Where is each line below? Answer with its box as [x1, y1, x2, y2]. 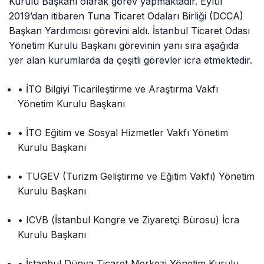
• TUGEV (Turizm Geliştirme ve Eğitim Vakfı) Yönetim [18, 170, 255, 183]
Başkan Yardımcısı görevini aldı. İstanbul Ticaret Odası [9, 25, 250, 37]
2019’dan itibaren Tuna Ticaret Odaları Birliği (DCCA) [9, 10, 244, 22]
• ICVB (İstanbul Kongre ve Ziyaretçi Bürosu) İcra [18, 214, 240, 226]
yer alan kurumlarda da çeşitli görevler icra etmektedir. [9, 54, 253, 67]
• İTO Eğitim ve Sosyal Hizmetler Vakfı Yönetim [18, 127, 229, 139]
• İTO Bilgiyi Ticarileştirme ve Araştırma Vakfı [18, 83, 219, 95]
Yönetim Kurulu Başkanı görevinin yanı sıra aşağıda [9, 39, 239, 52]
